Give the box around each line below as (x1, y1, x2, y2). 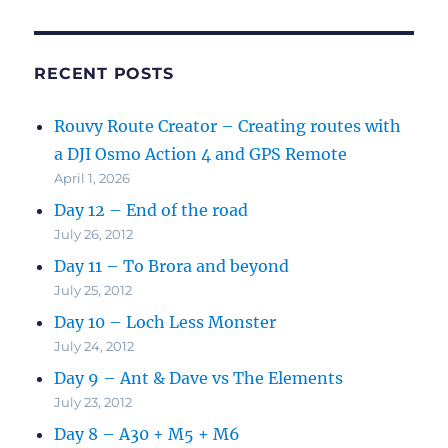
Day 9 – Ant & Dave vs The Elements (54, 368, 344, 389)
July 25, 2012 (54, 282, 133, 299)
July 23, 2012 (54, 394, 133, 411)
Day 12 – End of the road (54, 200, 249, 221)
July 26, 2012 (54, 226, 134, 243)
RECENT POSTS (34, 64, 174, 84)
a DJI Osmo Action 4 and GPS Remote (54, 144, 348, 165)
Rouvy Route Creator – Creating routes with (54, 116, 402, 137)
